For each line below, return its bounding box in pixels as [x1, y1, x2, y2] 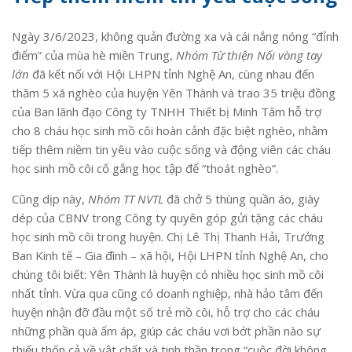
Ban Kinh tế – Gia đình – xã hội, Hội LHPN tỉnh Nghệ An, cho [12, 247, 328, 263]
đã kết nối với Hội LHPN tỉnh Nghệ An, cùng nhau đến [32, 65, 314, 82]
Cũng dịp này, [12, 190, 88, 207]
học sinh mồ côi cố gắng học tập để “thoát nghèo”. [12, 159, 278, 176]
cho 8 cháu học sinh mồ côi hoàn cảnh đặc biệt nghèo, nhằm [12, 122, 328, 138]
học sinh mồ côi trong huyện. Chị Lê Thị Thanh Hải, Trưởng [12, 228, 324, 244]
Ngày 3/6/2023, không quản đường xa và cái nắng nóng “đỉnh [12, 27, 339, 44]
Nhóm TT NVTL [88, 190, 163, 207]
